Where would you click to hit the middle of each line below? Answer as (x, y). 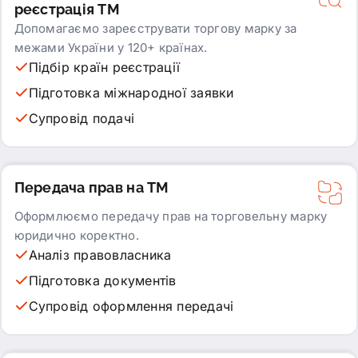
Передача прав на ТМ (91, 187)
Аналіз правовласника (100, 255)
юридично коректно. (76, 235)
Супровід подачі (82, 118)
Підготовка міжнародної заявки (131, 92)
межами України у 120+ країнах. (111, 47)
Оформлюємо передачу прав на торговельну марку (171, 216)
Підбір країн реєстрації (104, 67)
